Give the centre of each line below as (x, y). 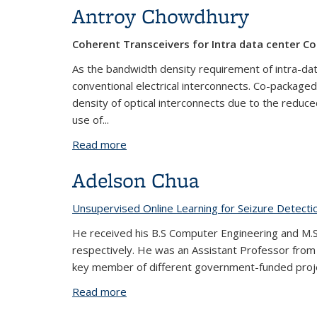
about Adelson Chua (175, 292)
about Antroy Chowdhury (187, 144)
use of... (91, 120)
